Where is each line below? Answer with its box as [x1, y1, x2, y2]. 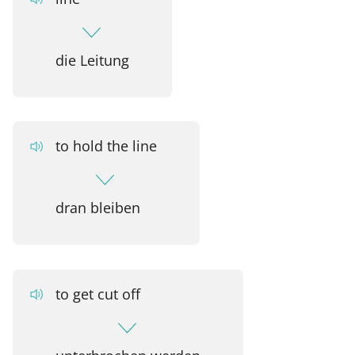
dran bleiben [55, 197, 140, 218]
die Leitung [55, 49, 129, 70]
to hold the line [55, 136, 157, 156]
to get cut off [55, 283, 140, 303]
